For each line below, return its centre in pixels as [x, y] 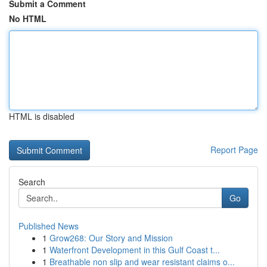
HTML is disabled [42, 116]
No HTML [28, 18]
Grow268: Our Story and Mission [111, 238]
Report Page [234, 150]
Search [32, 182]
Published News [49, 226]
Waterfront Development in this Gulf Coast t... [135, 250]
